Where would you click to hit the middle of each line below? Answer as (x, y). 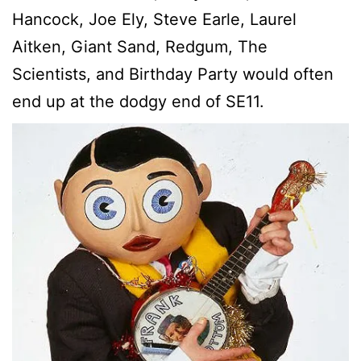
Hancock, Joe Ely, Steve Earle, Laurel (154, 19)
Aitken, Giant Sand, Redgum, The (140, 46)
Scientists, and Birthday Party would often (173, 74)
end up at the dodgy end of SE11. (138, 101)
